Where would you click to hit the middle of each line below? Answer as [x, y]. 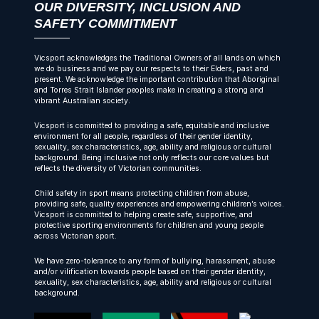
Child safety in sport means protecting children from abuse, [142, 193]
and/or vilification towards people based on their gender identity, [150, 272]
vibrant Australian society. [82, 101]
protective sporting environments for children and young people [149, 225]
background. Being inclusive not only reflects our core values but [152, 158]
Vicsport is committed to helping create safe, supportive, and [143, 215]
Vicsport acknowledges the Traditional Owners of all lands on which [157, 58]
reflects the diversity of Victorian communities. [118, 168]
